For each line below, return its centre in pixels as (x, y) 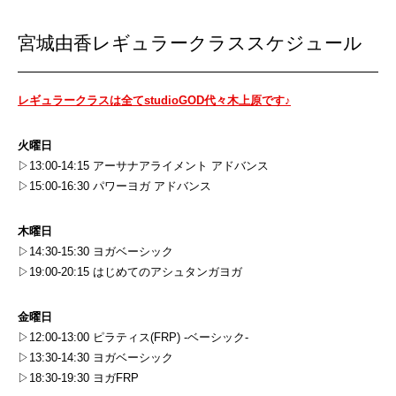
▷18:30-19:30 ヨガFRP (78, 378)
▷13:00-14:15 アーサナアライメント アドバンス (143, 166)
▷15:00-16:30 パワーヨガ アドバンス (114, 186)
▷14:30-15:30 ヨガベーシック (95, 251)
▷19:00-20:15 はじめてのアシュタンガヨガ (130, 272)
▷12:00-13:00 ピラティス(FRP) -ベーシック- (133, 337)
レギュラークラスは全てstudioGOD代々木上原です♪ (154, 100)
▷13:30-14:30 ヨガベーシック (95, 358)
